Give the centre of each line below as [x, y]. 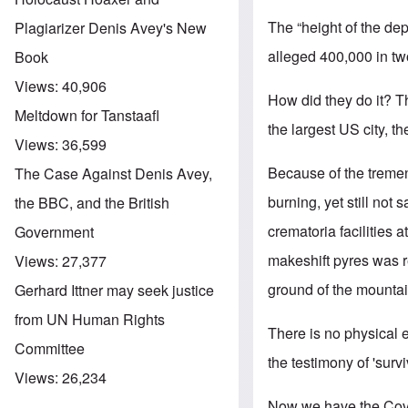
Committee [50, 348]
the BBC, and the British [92, 202]
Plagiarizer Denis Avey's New [111, 27]
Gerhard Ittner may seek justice [114, 290]
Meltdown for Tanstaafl [87, 115]
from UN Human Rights [90, 319]
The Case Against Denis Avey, [113, 173]
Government [54, 231]
